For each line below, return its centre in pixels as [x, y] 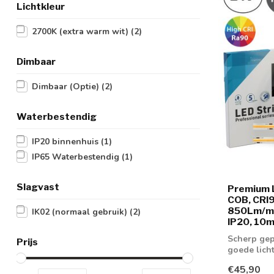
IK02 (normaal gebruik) [81, 212]
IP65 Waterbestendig [77, 157]
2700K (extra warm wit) [81, 31]
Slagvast [38, 187]
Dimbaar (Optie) [67, 87]
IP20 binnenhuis [66, 142]
